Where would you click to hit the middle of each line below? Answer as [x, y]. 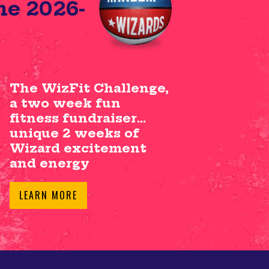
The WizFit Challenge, [89, 88]
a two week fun [65, 103]
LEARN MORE [48, 195]
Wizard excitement [78, 148]
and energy [50, 163]
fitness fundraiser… [78, 118]
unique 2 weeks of [74, 133]
